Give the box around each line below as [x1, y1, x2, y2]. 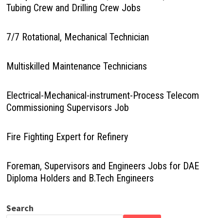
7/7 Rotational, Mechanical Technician [6, 31, 149, 43]
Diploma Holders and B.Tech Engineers [6, 172, 154, 184]
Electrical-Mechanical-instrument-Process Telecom [6, 90, 199, 102]
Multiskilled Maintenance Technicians [6, 60, 147, 73]
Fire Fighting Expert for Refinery [6, 131, 128, 143]
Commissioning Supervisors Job [6, 102, 129, 114]
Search [6, 202, 34, 214]
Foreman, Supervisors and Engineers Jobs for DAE [6, 160, 199, 172]
